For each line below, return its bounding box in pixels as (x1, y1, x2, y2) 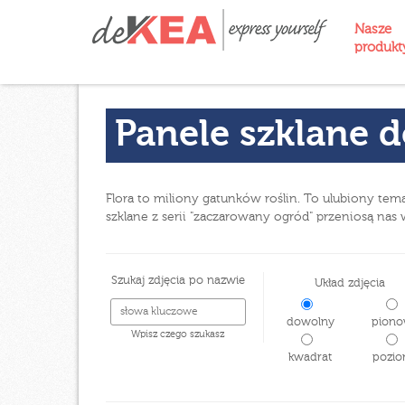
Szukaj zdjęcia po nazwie (110, 275, 245, 287)
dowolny (278, 316, 334, 328)
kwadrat (281, 352, 333, 363)
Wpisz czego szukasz (131, 330, 224, 339)
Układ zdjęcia (314, 278, 385, 289)
